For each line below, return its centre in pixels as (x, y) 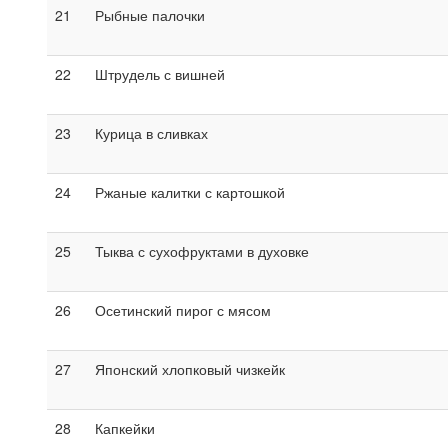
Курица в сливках (151, 132)
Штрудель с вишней (160, 73)
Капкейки (125, 427)
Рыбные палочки (150, 14)
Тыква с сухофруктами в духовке (202, 250)
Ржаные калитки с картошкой (190, 191)
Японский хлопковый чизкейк (190, 368)
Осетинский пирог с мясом (183, 309)
